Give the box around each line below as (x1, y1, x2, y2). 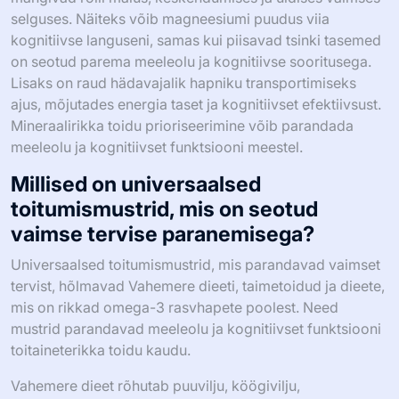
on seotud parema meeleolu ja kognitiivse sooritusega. (11, 52, 371, 70)
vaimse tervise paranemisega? (11, 220, 314, 247)
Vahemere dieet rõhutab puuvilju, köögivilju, (11, 376, 300, 395)
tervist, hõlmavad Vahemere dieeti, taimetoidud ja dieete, (11, 276, 385, 295)
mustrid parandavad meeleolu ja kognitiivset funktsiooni (11, 319, 381, 338)
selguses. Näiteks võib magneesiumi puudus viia (11, 9, 330, 28)
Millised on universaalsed (11, 170, 261, 197)
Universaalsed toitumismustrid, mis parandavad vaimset (11, 255, 380, 273)
